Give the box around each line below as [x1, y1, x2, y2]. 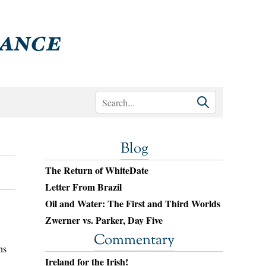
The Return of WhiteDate [45, 163, 148, 177]
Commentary [94, 230, 175, 251]
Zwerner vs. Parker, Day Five [45, 213, 163, 227]
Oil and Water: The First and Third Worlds [45, 197, 220, 210]
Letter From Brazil [45, 180, 122, 194]
